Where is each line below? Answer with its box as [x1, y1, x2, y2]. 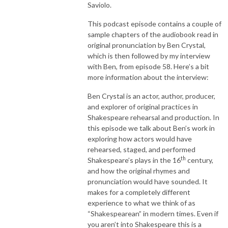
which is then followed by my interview [88, 51, 210, 60]
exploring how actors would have [88, 134, 192, 143]
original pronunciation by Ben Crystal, [88, 40, 206, 49]
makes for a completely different [88, 187, 190, 196]
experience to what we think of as [88, 198, 195, 207]
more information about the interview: [88, 72, 209, 81]
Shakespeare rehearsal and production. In [88, 112, 219, 122]
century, [186, 155, 213, 164]
